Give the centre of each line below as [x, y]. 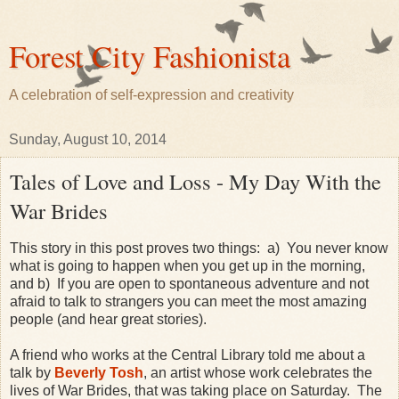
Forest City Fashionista [150, 56]
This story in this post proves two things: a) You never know [199, 248]
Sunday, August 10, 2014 [88, 139]
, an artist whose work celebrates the [258, 372]
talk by [32, 372]
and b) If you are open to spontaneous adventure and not [189, 283]
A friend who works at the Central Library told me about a [187, 354]
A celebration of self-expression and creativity [151, 95]
